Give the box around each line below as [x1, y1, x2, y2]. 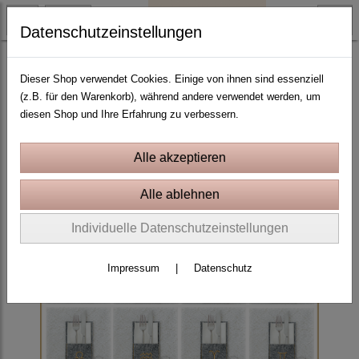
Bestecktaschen [169, 53, 244, 65]
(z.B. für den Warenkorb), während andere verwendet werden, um [20, 91, 321, 103]
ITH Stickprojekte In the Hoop [12, 53, 150, 65]
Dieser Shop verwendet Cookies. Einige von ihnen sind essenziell [20, 73, 324, 85]
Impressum [107, 262, 159, 274]
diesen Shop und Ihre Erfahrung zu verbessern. [20, 108, 239, 120]
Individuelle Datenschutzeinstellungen [71, 221, 288, 235]
